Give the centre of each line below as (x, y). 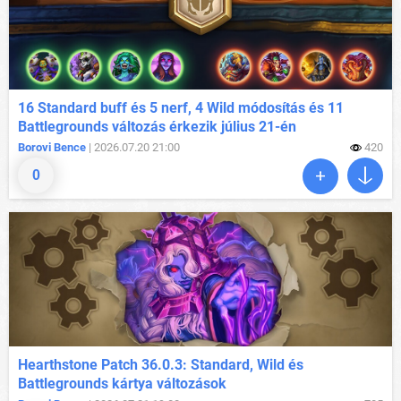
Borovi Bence (52, 148)
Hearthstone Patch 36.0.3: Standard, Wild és (161, 365)
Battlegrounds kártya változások (122, 384)
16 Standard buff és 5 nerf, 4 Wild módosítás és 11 (181, 108)
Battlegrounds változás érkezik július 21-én (157, 127)
